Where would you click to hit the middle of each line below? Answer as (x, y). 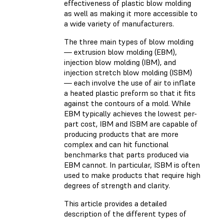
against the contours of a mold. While (127, 103)
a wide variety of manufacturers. (120, 24)
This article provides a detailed (115, 204)
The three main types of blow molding (129, 42)
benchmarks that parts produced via (126, 155)
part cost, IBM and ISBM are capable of (131, 124)
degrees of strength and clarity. (118, 186)
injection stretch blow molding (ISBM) (128, 73)
